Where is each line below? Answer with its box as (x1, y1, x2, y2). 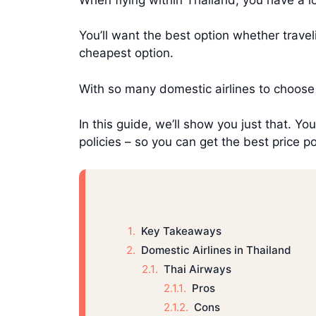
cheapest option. (79, 46, 174, 61)
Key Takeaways (140, 224, 221, 238)
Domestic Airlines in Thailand (140, 243, 291, 257)
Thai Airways (163, 262, 231, 276)
